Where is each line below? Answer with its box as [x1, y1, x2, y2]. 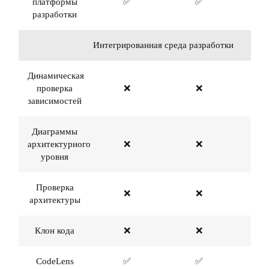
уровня [41, 152, 68, 162]
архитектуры [29, 195, 80, 205]
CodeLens [35, 256, 74, 266]
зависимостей [28, 96, 82, 106]
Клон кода [35, 226, 74, 235]
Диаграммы [32, 127, 77, 136]
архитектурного [28, 139, 91, 149]
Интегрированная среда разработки [92, 40, 234, 50]
